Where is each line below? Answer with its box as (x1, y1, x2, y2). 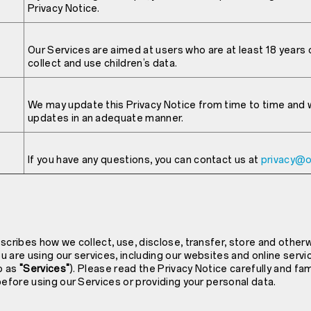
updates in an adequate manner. (28, 112, 184, 125)
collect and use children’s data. (28, 58, 178, 70)
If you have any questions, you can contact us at (28, 154, 261, 167)
